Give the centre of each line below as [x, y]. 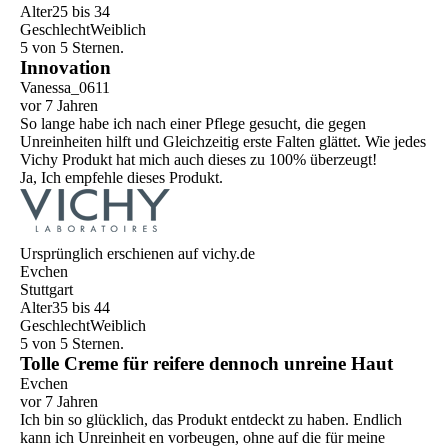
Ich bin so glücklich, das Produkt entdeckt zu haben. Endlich [211, 420]
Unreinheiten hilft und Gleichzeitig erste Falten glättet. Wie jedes [223, 142]
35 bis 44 [81, 308]
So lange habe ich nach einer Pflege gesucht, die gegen [193, 124]
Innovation [65, 68]
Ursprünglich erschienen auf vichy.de [137, 254]
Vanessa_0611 [65, 88]
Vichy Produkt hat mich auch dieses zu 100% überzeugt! [198, 160]
